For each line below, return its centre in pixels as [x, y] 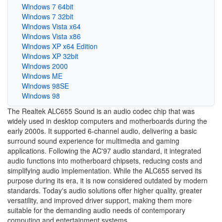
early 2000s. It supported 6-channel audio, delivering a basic [102, 131]
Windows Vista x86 [51, 36]
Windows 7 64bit [47, 6]
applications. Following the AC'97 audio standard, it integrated [104, 150]
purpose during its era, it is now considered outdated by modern [108, 180]
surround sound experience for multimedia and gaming [93, 140]
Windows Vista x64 [51, 26]
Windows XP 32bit [50, 56]
